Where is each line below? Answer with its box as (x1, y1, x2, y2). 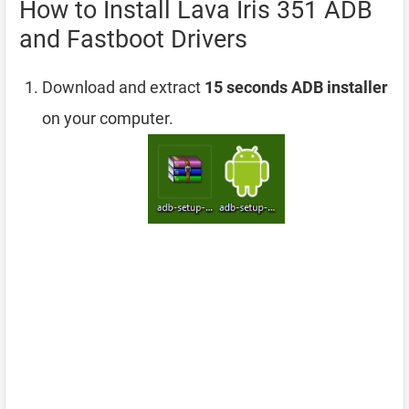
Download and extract (42, 77, 204, 97)
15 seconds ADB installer (204, 77, 388, 97)
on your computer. (42, 108, 173, 128)
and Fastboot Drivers (19, 24, 247, 54)
